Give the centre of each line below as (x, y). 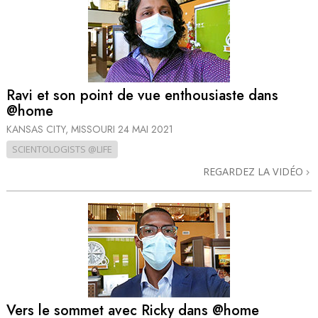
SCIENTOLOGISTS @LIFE (62, 149)
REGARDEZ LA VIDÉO (254, 171)
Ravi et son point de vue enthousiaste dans (142, 96)
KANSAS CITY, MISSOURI (62, 129)
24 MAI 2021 (146, 129)
